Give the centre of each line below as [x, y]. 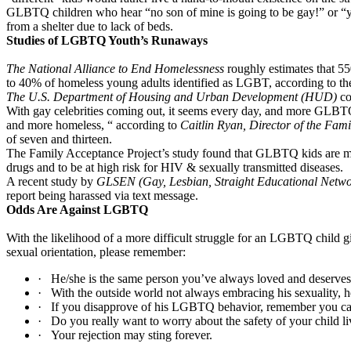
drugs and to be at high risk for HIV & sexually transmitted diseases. [175, 167]
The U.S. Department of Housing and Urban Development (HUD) [173, 97]
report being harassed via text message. [102, 195]
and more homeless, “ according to [93, 125]
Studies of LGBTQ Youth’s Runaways [107, 40]
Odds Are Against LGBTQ [77, 210]
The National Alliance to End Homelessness [117, 69]
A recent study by [51, 181]
